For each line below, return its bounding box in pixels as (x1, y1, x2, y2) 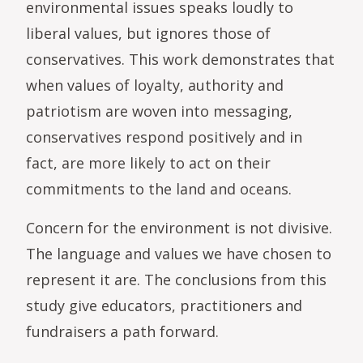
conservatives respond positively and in (26, 126, 302, 147)
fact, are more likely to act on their (26, 152, 271, 173)
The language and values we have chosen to (26, 243, 331, 263)
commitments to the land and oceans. (26, 178, 292, 199)
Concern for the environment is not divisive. (26, 217, 332, 237)
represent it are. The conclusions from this (26, 269, 327, 289)
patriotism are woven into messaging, (26, 100, 293, 121)
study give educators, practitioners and (26, 295, 302, 315)
